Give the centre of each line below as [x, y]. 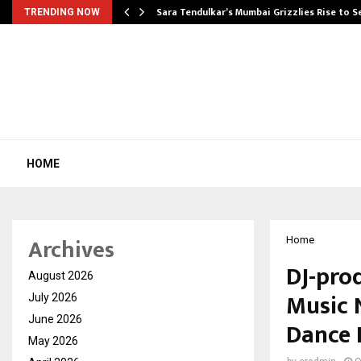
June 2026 [55, 319]
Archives [71, 250]
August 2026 [61, 276]
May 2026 [53, 341]
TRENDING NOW [62, 12]
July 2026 [53, 297]
